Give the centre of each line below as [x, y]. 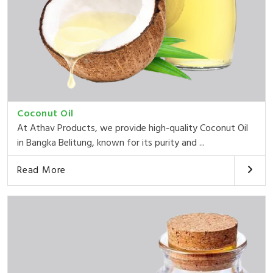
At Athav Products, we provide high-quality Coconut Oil [133, 128]
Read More [42, 170]
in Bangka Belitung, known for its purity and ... [111, 143]
